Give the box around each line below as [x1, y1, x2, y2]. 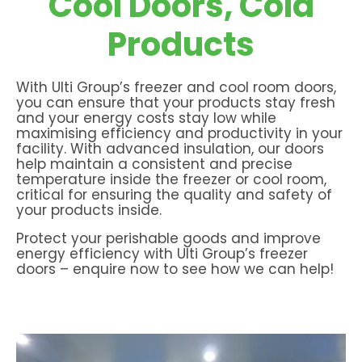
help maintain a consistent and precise [16, 154, 293, 174]
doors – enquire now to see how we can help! [16, 259, 334, 279]
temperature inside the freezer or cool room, [16, 169, 326, 189]
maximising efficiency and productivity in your [16, 123, 343, 143]
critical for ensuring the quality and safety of [16, 184, 332, 204]
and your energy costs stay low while [16, 107, 276, 128]
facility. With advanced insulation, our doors [16, 138, 324, 158]
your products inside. [16, 200, 162, 220]
